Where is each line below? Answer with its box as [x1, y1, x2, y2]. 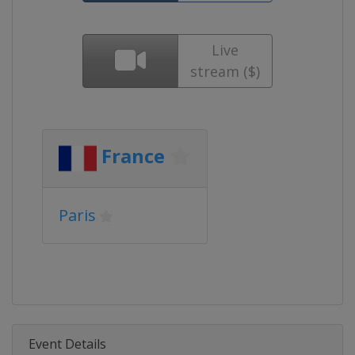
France [101, 143, 165, 170]
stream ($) [189, 62, 260, 81]
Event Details [29, 335, 106, 353]
